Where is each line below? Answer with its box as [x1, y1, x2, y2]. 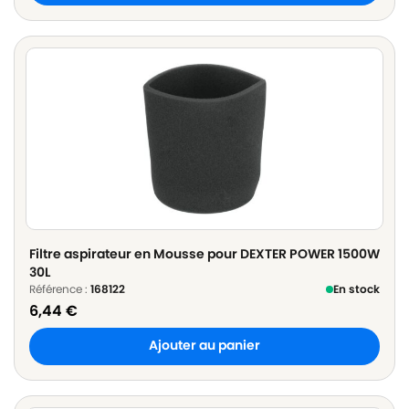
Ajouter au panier [149, 337, 260, 355]
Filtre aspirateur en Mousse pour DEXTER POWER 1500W [29, 245, 380, 264]
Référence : [29, 281, 90, 298]
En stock [333, 281, 380, 298]
